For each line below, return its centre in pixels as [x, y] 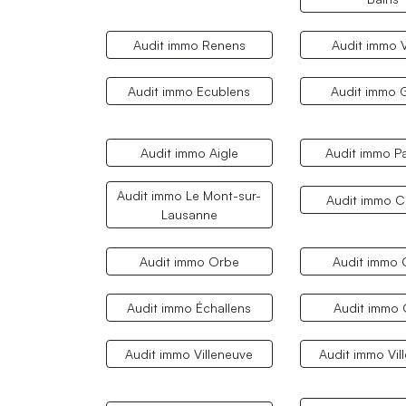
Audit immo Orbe [189, 261]
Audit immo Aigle [189, 153]
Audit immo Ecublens [189, 92]
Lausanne [189, 215]
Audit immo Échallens [189, 307]
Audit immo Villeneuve [189, 353]
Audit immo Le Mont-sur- [189, 196]
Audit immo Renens [189, 45]
